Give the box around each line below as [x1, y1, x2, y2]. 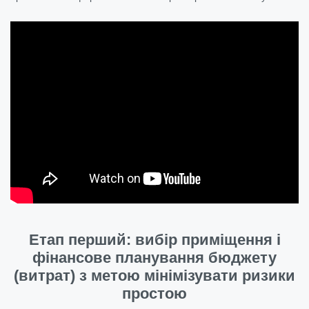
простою [122, 284, 187, 302]
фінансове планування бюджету [32, 248, 277, 266]
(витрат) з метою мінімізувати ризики [14, 266, 295, 284]
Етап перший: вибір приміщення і [28, 230, 281, 248]
